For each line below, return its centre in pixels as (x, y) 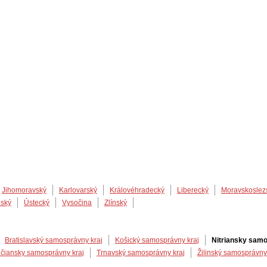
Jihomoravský (24, 190)
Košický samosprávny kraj (157, 240)
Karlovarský (78, 190)
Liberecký (193, 190)
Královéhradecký (137, 190)
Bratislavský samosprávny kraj (54, 240)
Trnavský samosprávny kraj (141, 253)
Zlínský (116, 203)
